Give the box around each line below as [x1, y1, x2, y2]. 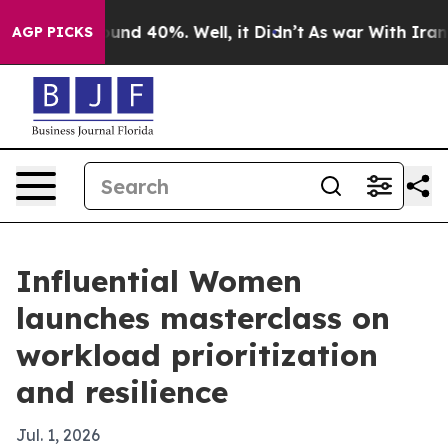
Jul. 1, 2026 [16, 425, 100, 445]
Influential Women [16, 262, 302, 300]
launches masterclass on [16, 299, 390, 337]
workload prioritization [16, 336, 378, 374]
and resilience [16, 373, 228, 411]
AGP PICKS [12, 23, 93, 41]
